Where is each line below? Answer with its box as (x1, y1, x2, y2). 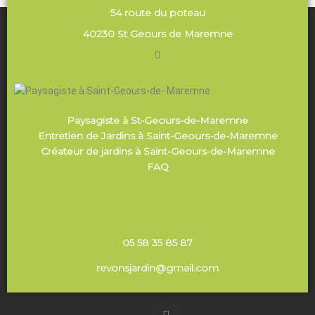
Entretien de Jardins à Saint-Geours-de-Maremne (37, 129, 278, 142)
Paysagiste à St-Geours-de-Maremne (67, 114, 248, 127)
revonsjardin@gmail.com (96, 262, 219, 274)
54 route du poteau (110, 6, 205, 19)
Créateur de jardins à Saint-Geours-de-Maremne (40, 145, 275, 157)
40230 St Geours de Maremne (82, 27, 233, 40)
